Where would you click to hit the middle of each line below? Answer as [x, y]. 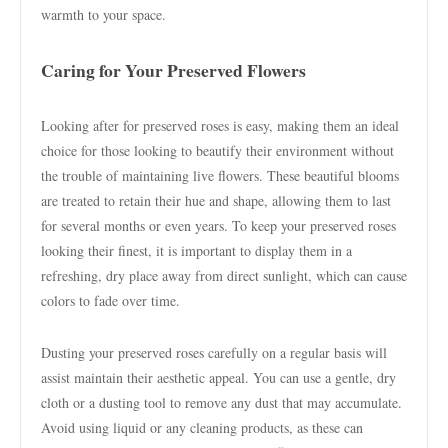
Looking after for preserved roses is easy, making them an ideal [220, 125]
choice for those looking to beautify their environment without [217, 150]
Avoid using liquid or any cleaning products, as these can [202, 427]
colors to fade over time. [110, 300]
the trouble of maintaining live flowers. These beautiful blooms [220, 175]
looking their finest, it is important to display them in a [196, 250]
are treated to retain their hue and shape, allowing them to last [216, 200]
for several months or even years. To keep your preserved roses [218, 225]
